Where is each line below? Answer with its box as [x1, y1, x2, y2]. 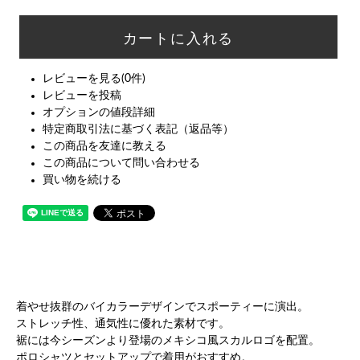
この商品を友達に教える [42, 140, 166, 152]
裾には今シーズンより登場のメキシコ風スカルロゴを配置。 [16, 334, 320, 346]
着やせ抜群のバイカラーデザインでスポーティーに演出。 [16, 301, 309, 313]
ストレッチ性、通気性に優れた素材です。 [16, 317, 230, 329]
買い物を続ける [42, 174, 121, 186]
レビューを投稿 [42, 89, 121, 101]
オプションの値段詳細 [42, 106, 155, 118]
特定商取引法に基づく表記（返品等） [42, 123, 234, 135]
